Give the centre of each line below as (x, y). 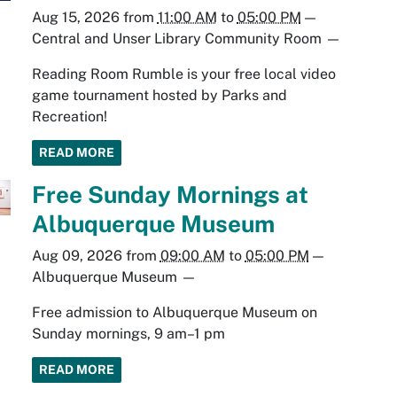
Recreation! (69, 117)
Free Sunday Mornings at (170, 195)
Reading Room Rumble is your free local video (183, 74)
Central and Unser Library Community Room (176, 39)
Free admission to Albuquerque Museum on (174, 313)
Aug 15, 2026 (75, 18)
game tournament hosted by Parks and (159, 96)
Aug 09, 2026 (77, 256)
